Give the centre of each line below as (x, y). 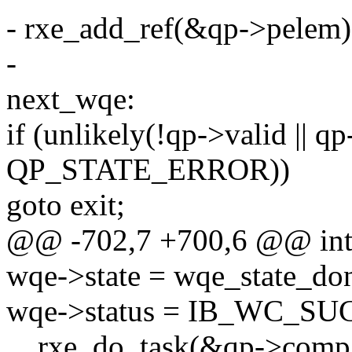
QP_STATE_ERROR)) (148, 170)
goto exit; (66, 205)
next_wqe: (71, 99)
